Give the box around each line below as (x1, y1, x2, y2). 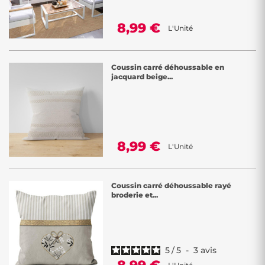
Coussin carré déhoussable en (111, 63, 224, 72)
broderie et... (111, 190, 158, 199)
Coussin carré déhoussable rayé (111, 181, 231, 190)
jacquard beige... (111, 72, 173, 81)
